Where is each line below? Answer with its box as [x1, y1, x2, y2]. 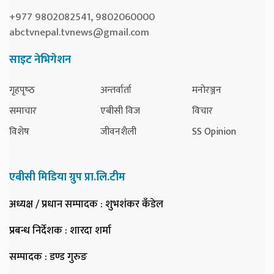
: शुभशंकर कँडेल [98, 196, 163, 213]
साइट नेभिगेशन [9, 51, 71, 70]
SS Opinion [191, 124, 236, 141]
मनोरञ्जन [191, 82, 221, 99]
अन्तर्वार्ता [100, 82, 132, 99]
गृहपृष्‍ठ [9, 82, 35, 99]
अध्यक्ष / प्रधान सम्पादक [9, 196, 98, 213]
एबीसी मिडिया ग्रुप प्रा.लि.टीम [9, 168, 125, 187]
